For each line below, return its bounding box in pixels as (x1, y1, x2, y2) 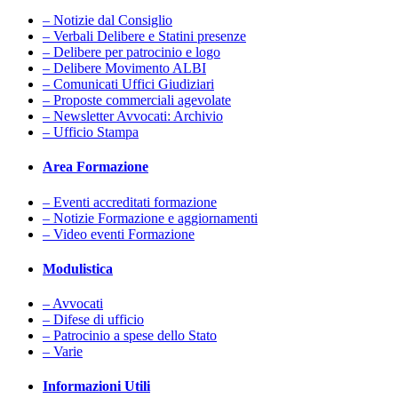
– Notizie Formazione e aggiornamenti (43, 210, 258, 226)
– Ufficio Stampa (43, 124, 139, 140)
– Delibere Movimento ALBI (43, 60, 206, 76)
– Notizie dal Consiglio (43, 12, 172, 28)
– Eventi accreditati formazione (43, 194, 217, 210)
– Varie (43, 344, 83, 360)
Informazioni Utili (43, 378, 150, 394)
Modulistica (43, 260, 113, 276)
